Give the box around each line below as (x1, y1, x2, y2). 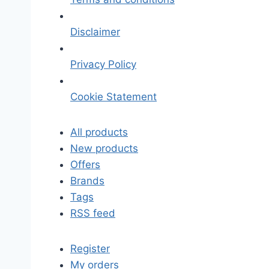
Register (70, 243, 110, 255)
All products (70, 126, 128, 138)
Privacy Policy (70, 58, 136, 70)
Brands (70, 175, 104, 187)
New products (70, 142, 138, 154)
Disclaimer (70, 26, 120, 38)
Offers (70, 159, 100, 171)
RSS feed (70, 207, 115, 219)
